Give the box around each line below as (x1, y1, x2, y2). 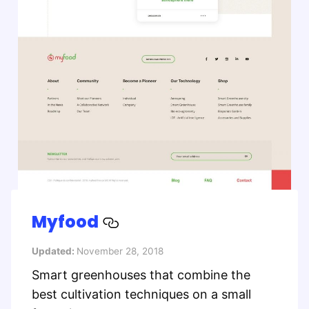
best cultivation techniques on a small (32, 286, 251, 301)
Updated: (32, 245, 77, 257)
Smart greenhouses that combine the (32, 267, 250, 282)
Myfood (32, 210, 102, 233)
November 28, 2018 (77, 245, 163, 257)
